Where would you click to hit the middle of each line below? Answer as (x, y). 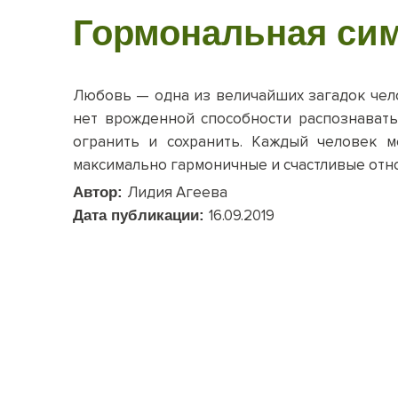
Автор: (100, 193)
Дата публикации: (141, 216)
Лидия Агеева (177, 193)
